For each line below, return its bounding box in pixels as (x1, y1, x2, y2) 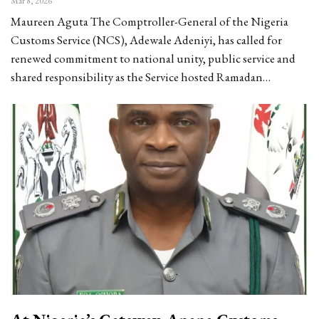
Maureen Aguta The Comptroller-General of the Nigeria (11, 14, 288, 30)
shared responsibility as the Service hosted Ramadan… (11, 69, 271, 85)
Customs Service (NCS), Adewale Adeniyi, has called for (11, 32, 282, 48)
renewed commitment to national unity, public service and (11, 51, 296, 67)
